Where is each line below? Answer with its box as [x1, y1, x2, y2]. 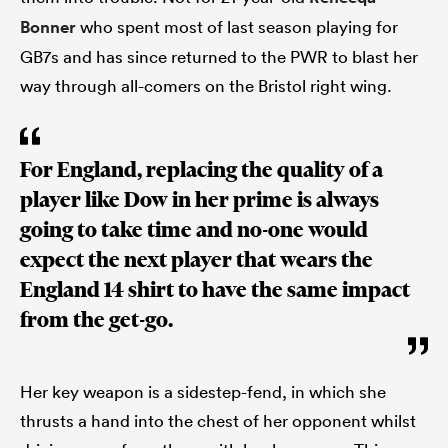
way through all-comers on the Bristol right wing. [20, 75, 392, 97]
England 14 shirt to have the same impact [20, 276, 410, 304]
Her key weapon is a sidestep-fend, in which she [20, 381, 386, 403]
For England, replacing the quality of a [20, 156, 383, 184]
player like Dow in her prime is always [20, 186, 379, 214]
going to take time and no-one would [20, 216, 368, 244]
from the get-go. [20, 306, 173, 334]
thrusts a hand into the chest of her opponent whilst [20, 410, 416, 432]
